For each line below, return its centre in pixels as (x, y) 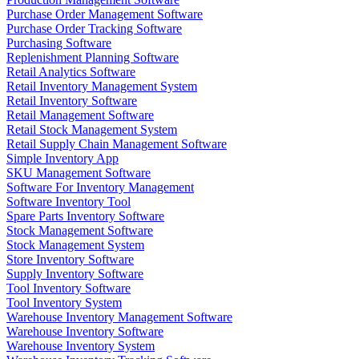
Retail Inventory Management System (102, 87)
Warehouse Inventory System (81, 346)
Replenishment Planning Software (93, 58)
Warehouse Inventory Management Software (119, 317)
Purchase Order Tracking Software (94, 29)
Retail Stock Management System (92, 130)
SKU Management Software (79, 173)
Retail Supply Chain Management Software (117, 144)
